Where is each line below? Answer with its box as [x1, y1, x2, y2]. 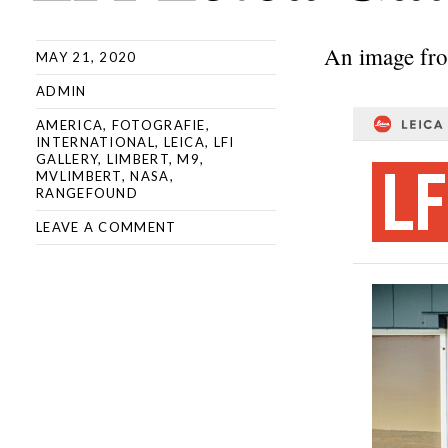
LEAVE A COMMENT [36, 219, 177, 235]
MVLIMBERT [36, 168, 122, 184]
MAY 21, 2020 [36, 49, 137, 65]
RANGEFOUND [36, 185, 139, 201]
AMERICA [36, 117, 104, 133]
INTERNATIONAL [36, 134, 155, 150]
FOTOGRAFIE [111, 117, 206, 133]
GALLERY [36, 151, 99, 167]
